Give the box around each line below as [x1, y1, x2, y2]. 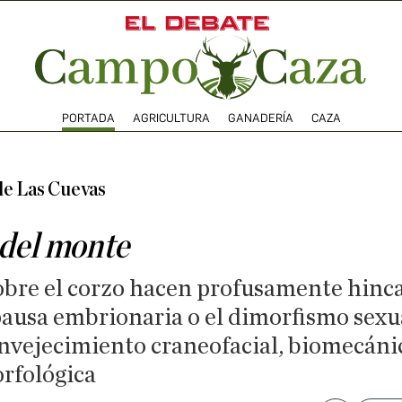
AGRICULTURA [132, 110, 210, 125]
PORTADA [61, 110, 115, 125]
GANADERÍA [227, 110, 293, 125]
